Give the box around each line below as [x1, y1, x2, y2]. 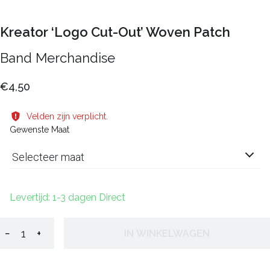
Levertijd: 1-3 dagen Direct [10, 192, 125, 204]
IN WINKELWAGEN [124, 227, 210, 239]
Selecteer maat [12, 151, 84, 163]
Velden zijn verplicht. [27, 111, 108, 121]
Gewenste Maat [10, 125, 69, 134]
